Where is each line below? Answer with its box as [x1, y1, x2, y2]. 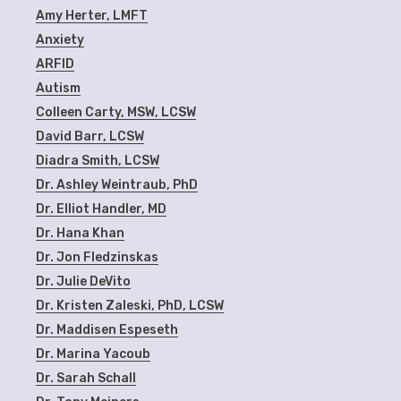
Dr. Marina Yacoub [36, 346, 151, 362]
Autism [36, 80, 81, 96]
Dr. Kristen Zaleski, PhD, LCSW [36, 297, 225, 313]
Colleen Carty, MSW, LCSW [36, 104, 197, 120]
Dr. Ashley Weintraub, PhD [36, 176, 199, 192]
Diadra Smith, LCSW [36, 152, 160, 168]
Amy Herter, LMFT [36, 7, 149, 23]
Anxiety [36, 31, 85, 47]
